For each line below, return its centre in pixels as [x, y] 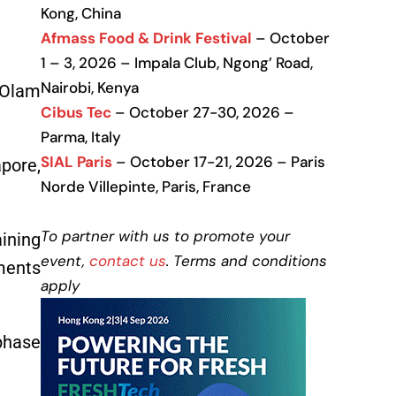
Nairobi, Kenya [90, 88]
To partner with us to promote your [165, 236]
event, [65, 261]
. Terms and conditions [247, 261]
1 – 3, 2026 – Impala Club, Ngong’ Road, [177, 63]
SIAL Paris [76, 162]
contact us [128, 261]
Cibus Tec [76, 112]
